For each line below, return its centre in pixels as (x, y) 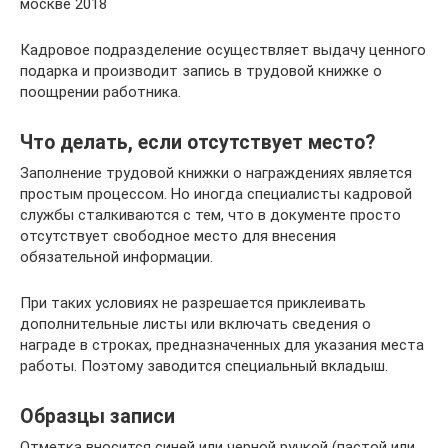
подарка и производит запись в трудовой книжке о (201, 70)
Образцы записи (97, 416)
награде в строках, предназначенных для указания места (222, 344)
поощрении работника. (100, 91)
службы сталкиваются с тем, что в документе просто (210, 214)
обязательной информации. (116, 256)
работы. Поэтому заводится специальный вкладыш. (204, 365)
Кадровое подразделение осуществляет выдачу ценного (223, 49)
